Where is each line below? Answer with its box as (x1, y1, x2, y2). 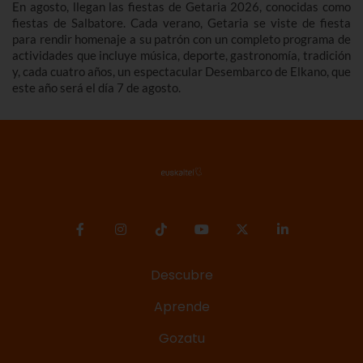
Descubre (150, 266, 213, 285)
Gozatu (158, 329, 205, 348)
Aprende (153, 297, 210, 317)
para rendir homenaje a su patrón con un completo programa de (12, 32, 351, 47)
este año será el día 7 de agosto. (12, 80, 181, 96)
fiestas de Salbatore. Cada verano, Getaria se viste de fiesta (12, 15, 351, 31)
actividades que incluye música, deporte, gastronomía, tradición (12, 48, 351, 63)
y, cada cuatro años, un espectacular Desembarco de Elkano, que (12, 64, 351, 79)
